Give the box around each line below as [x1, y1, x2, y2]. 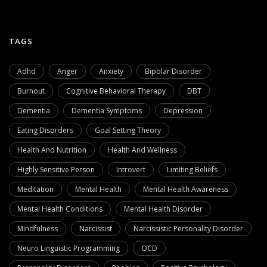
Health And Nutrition [17, 145, 86, 156]
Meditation [17, 184, 54, 195]
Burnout [17, 86, 45, 97]
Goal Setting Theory [95, 125, 161, 136]
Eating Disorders [17, 125, 73, 136]
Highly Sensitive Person [17, 164, 95, 175]
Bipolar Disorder [145, 66, 202, 77]
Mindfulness [17, 223, 58, 234]
